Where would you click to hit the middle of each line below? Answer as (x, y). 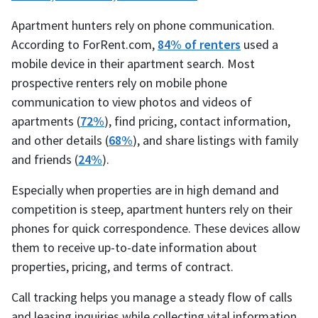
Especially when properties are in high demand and (145, 190)
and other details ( (60, 141)
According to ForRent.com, (84, 45)
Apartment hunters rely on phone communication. (143, 26)
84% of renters (199, 45)
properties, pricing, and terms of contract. (122, 267)
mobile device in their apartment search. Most (133, 64)
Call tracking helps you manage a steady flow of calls (152, 297)
